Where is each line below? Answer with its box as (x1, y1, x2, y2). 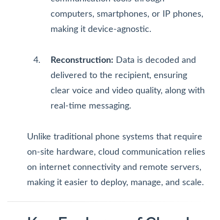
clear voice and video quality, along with (51, 86, 205, 95)
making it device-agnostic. (51, 25, 151, 33)
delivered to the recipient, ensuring (51, 71, 187, 80)
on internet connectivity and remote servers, (27, 163, 201, 171)
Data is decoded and (113, 56, 196, 64)
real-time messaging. (51, 102, 131, 110)
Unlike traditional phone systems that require (27, 133, 202, 141)
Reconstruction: (51, 56, 113, 64)
